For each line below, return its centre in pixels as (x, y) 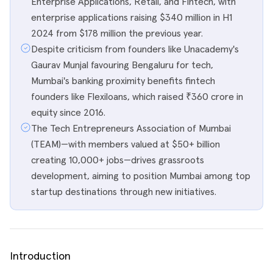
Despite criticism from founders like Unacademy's (135, 49)
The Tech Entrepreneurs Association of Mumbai (131, 129)
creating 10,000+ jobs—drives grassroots (118, 160)
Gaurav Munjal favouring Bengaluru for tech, (122, 65)
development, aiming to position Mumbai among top (141, 176)
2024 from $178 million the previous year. (117, 34)
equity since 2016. (68, 113)
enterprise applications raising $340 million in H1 (132, 18)
